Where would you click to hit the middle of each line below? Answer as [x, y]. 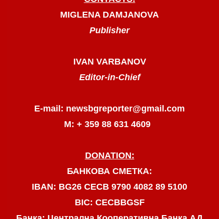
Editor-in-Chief [109, 77]
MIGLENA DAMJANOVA [109, 15]
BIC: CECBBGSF [109, 203]
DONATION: [109, 156]
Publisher [109, 31]
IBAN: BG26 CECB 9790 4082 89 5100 [109, 187]
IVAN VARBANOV [109, 62]
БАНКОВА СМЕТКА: [109, 171]
